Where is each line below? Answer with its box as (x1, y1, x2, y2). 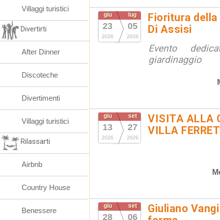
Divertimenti (22, 94, 60, 102)
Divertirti (21, 25, 47, 33)
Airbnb (22, 160, 42, 168)
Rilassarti (21, 137, 50, 146)
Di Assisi (148, 23, 192, 35)
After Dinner (22, 48, 60, 56)
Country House (22, 183, 70, 192)
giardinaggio (148, 54, 201, 65)
